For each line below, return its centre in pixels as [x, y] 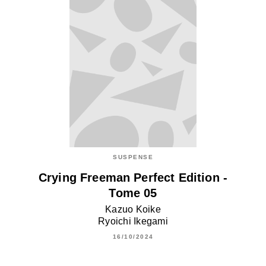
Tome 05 [133, 193]
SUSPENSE [133, 157]
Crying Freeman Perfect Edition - [133, 177]
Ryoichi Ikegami [133, 221]
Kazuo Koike [133, 209]
